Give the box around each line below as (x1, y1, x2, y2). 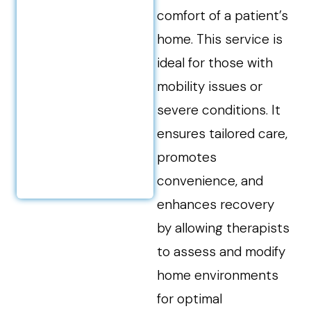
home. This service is (157, 31, 283, 48)
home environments (157, 267, 279, 284)
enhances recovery (157, 196, 275, 213)
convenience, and (157, 172, 264, 190)
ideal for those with (157, 54, 274, 72)
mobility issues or (157, 78, 263, 95)
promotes (157, 149, 217, 166)
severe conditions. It (157, 101, 281, 119)
